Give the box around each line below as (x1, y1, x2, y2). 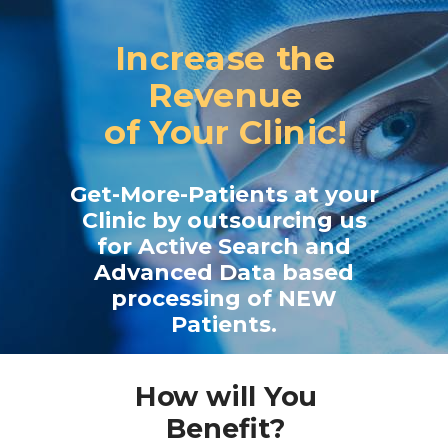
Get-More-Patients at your (69, 181, 379, 208)
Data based (213, 259, 354, 286)
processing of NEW (111, 285, 337, 312)
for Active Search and (97, 233, 351, 260)
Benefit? (165, 411, 286, 445)
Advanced (94, 259, 213, 286)
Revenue (148, 74, 303, 116)
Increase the (115, 37, 336, 79)
